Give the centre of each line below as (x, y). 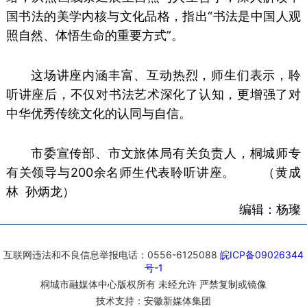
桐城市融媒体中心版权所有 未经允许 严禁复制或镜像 (153, 284)
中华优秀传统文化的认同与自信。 (98, 113)
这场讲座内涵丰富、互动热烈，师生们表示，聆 (166, 75)
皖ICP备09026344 (262, 254)
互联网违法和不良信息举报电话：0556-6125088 (112, 254)
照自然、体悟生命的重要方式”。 (95, 35)
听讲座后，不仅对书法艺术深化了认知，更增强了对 (153, 94)
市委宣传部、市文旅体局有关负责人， (140, 153)
